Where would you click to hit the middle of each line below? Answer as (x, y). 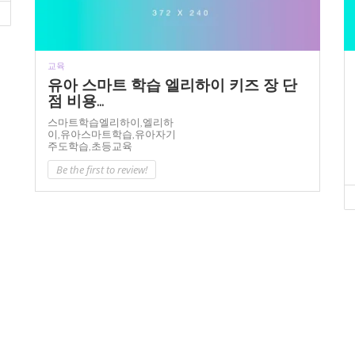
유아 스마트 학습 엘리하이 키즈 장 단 (172, 85)
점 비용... (76, 101)
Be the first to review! (102, 170)
